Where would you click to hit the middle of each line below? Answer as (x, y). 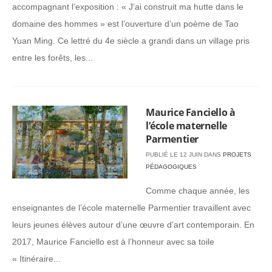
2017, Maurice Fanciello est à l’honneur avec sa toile (113, 242)
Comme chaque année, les (198, 191)
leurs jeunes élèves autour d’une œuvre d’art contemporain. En (133, 225)
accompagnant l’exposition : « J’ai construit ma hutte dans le (128, 7)
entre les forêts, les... (53, 58)
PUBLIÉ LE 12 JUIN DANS (184, 155)
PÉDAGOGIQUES (171, 167)
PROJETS (237, 155)
